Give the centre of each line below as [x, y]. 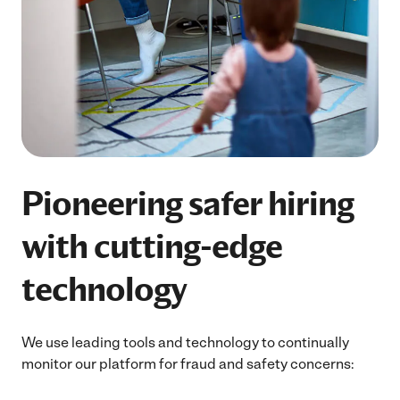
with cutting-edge [152, 246]
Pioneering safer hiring [187, 203]
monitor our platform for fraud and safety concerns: [189, 363]
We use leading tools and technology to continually [185, 342]
